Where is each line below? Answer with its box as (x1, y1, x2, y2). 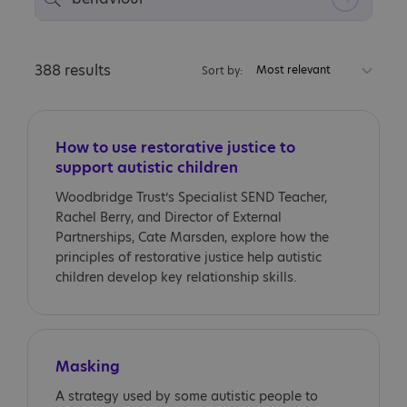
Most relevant (256, 62, 331, 77)
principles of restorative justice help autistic (55, 248, 322, 266)
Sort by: (202, 63, 243, 78)
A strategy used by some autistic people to (55, 387, 318, 405)
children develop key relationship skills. (55, 268, 297, 286)
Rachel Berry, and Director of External (55, 208, 282, 226)
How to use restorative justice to (55, 137, 295, 158)
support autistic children (55, 157, 238, 178)
